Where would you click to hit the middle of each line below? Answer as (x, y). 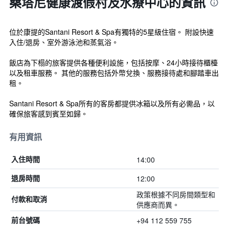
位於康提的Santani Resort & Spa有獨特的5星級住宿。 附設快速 (111, 32)
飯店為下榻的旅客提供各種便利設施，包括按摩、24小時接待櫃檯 (113, 62)
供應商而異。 (158, 204)
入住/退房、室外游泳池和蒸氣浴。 (64, 42)
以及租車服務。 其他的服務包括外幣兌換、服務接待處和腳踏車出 (114, 73)
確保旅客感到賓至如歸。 (49, 113)
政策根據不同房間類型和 (176, 194)
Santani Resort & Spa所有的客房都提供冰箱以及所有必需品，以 (112, 103)
